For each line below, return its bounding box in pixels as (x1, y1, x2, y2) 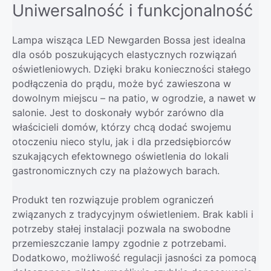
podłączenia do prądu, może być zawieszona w (12, 77, 231, 90)
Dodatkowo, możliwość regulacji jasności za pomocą (12, 251, 256, 264)
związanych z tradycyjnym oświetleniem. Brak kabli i (12, 207, 253, 220)
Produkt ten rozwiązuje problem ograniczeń (12, 193, 214, 206)
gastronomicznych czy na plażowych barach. (12, 164, 220, 177)
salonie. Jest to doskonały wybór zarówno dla (12, 106, 224, 119)
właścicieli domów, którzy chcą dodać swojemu (12, 120, 231, 133)
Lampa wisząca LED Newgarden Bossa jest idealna (12, 33, 246, 46)
